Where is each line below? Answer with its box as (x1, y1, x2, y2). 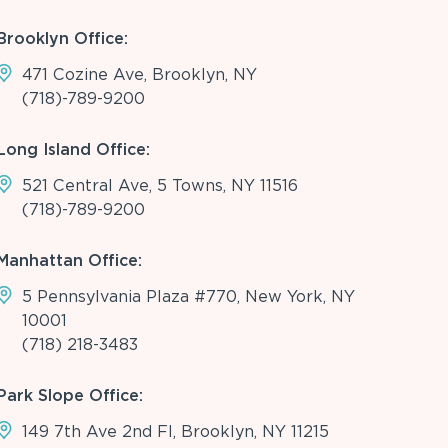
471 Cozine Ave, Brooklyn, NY (21, 64, 257, 84)
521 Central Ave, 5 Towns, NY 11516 (21, 175, 298, 195)
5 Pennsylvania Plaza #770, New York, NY (21, 286, 355, 306)
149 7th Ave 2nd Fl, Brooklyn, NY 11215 (21, 421, 329, 441)
